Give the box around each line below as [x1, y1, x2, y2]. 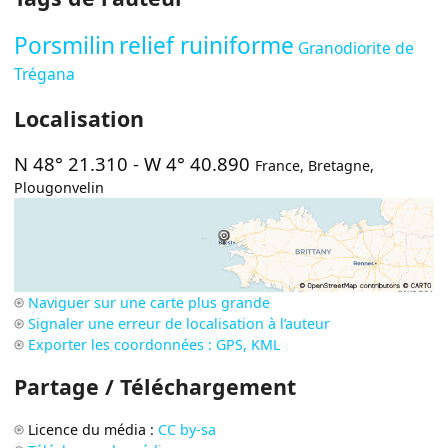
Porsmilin [14, 30, 116, 62]
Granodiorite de [298, 37, 415, 60]
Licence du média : [28, 419, 159, 439]
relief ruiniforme [119, 30, 295, 62]
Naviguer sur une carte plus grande [28, 293, 271, 313]
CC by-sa [158, 419, 217, 439]
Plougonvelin [14, 178, 105, 198]
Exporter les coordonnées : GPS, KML [28, 335, 281, 355]
